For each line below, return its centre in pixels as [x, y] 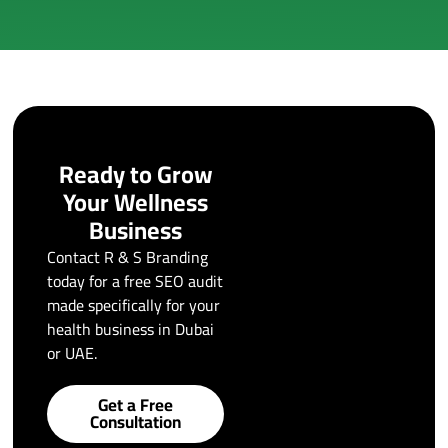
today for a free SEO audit [135, 280]
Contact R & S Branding [128, 256]
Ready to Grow [135, 174]
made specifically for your [134, 304]
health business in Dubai [131, 328]
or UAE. [72, 352]
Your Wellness [136, 202]
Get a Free [136, 404]
